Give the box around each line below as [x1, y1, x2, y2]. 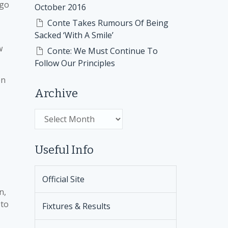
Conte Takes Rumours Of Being [47, 17, 168, 28]
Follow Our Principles [34, 58, 115, 69]
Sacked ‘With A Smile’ [34, 30, 113, 41]
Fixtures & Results [42, 201, 110, 212]
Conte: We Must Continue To [47, 45, 158, 56]
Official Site [42, 174, 84, 185]
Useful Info [34, 143, 94, 157]
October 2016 [34, 2, 86, 13]
